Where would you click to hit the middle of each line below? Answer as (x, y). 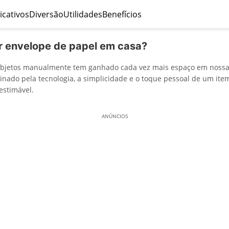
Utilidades (83, 14)
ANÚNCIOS (114, 116)
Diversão (46, 14)
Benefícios (122, 14)
